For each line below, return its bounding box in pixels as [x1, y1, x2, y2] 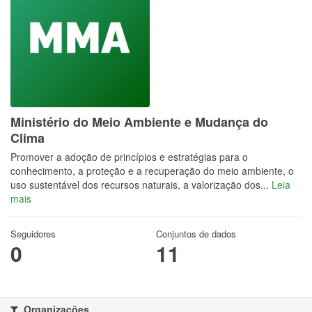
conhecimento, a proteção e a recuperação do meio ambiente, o [10, 164, 294, 178]
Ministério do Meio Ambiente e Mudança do [10, 113, 268, 131]
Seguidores [10, 227, 56, 240]
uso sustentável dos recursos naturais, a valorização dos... [10, 178, 272, 192]
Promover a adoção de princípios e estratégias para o [10, 150, 248, 164]
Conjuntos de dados [156, 227, 236, 240]
